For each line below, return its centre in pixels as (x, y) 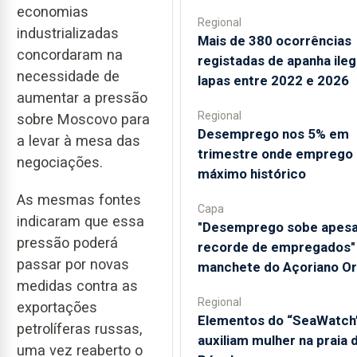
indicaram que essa (80, 221)
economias (53, 12)
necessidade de (68, 76)
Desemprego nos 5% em (273, 134)
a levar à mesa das (78, 141)
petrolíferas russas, (79, 328)
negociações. (60, 163)
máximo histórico (251, 174)
